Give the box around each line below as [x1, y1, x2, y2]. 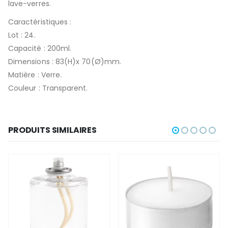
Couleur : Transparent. [8, 82, 88, 93]
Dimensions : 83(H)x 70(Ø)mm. [8, 56, 121, 67]
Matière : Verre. [8, 69, 62, 80]
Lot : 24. [8, 30, 36, 40]
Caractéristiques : [8, 16, 72, 27]
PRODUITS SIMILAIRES [8, 124, 97, 136]
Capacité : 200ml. [8, 43, 72, 53]
